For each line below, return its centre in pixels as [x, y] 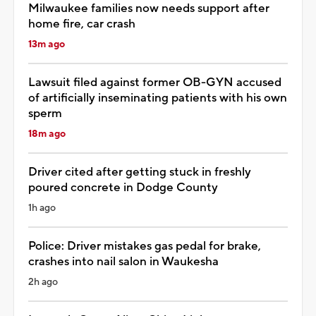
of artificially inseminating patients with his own [158, 98]
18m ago [47, 134]
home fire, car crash [82, 24]
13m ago [47, 44]
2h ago [43, 282]
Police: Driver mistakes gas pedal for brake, [145, 246]
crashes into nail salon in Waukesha [123, 261]
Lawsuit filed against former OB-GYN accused [155, 82]
